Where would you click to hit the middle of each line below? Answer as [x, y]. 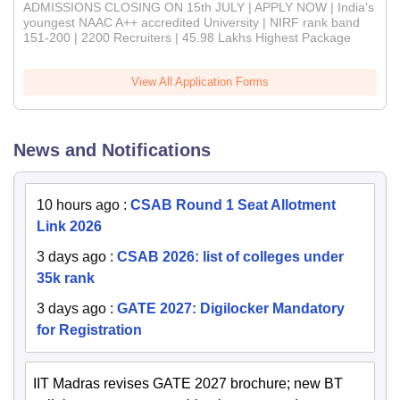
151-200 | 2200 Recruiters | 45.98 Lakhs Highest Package [187, 38]
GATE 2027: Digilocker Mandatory [231, 309]
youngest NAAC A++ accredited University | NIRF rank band [192, 23]
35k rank [66, 279]
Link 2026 [69, 227]
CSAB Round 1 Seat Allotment [233, 205]
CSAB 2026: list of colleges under [230, 257]
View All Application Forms [200, 82]
